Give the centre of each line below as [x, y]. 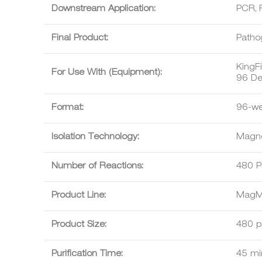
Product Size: [79, 225]
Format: [68, 108]
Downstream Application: [106, 9]
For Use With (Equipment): [107, 73]
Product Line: [79, 196]
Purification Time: [87, 254]
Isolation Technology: [95, 137]
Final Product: [80, 38]
